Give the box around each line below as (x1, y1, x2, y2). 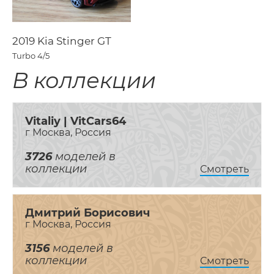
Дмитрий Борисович (25, 206, 150, 220)
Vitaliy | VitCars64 (25, 114, 126, 128)
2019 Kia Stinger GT (12, 35, 111, 48)
